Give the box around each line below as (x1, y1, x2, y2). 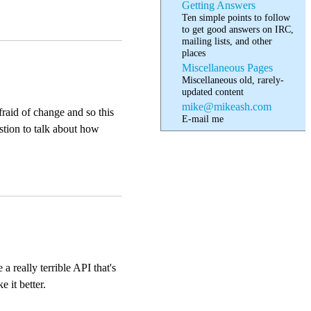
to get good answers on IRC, (182, 23, 294, 35)
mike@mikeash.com (182, 101, 272, 113)
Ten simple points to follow (182, 11, 291, 23)
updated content (182, 85, 244, 97)
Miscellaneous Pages (182, 61, 274, 74)
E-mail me (182, 113, 224, 125)
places (182, 47, 206, 58)
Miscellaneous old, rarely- (182, 74, 285, 85)
